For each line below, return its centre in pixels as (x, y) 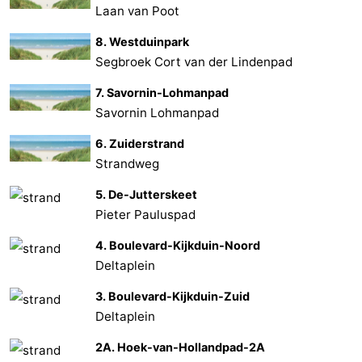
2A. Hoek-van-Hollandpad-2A (181, 347)
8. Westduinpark (143, 41)
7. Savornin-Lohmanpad (162, 92)
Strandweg (128, 163)
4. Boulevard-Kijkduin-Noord (178, 245)
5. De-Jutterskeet (147, 194)
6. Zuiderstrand (140, 143)
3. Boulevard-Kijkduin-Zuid (173, 296)
